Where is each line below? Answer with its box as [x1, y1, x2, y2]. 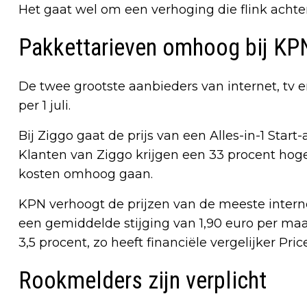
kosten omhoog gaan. [19, 166, 153, 182]
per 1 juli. [19, 97, 71, 113]
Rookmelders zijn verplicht [19, 266, 267, 295]
